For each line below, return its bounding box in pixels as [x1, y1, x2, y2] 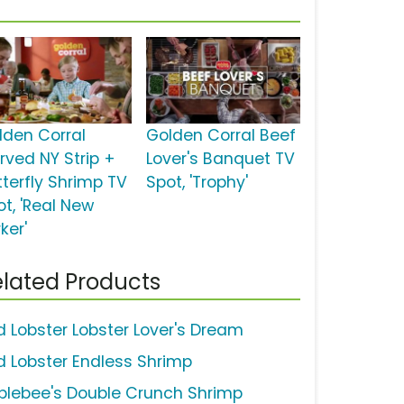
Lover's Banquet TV [145, 148, 295, 170]
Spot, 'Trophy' [145, 171, 248, 194]
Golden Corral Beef [145, 124, 296, 147]
